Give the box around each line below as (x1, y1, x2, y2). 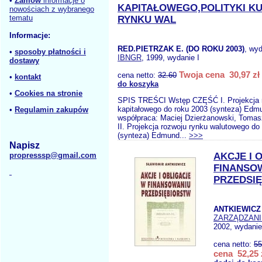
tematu (9, 13, 33, 22)
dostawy (9, 56, 39, 65)
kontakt (15, 73, 41, 81)
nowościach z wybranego (9, 5, 94, 13)
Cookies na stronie (15, 89, 82, 98)
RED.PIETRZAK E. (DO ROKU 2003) (118, 44, 244, 53)
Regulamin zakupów (15, 105, 88, 114)
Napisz (9, 140, 40, 150)
